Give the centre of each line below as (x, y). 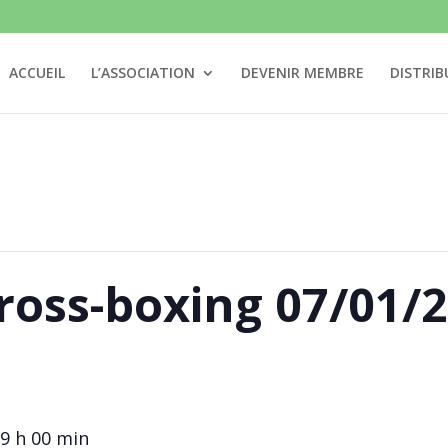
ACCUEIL (36, 72)
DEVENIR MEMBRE (302, 72)
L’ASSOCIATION (142, 72)
